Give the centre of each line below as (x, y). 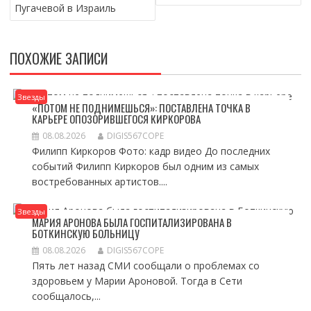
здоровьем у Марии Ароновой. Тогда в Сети (137, 281)
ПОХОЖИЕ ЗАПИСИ (58, 58)
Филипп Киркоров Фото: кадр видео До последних (151, 151)
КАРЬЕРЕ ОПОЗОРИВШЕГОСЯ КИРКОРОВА (116, 119)
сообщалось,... (66, 296)
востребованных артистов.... (99, 182)
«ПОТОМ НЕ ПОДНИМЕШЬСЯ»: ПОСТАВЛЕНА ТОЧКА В (141, 108)
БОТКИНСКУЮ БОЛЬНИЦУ (85, 233)
